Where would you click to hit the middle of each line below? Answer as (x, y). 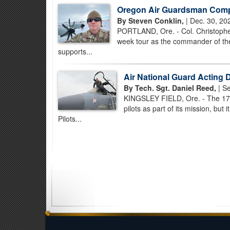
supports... (75, 51)
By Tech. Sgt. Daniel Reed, (170, 88)
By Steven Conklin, (150, 21)
